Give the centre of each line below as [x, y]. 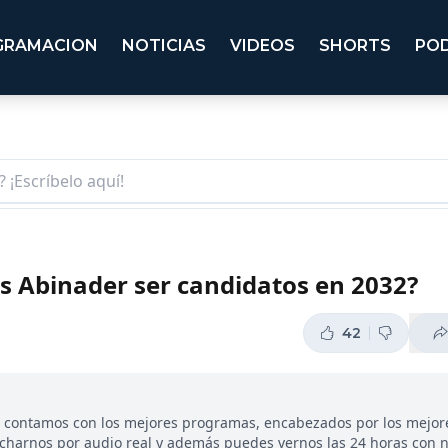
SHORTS [355, 46]
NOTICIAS [164, 46]
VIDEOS [262, 46]
